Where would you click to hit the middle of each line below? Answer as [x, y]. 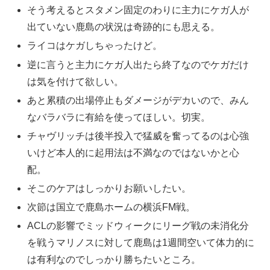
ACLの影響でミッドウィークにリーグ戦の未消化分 [138, 226]
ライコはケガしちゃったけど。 [95, 46]
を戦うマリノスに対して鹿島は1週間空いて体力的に [141, 243]
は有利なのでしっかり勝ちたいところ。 [114, 260]
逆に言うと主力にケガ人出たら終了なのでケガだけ [138, 64]
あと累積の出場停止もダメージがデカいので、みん [138, 100]
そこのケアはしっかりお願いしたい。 [109, 189]
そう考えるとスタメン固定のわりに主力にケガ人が [138, 10]
